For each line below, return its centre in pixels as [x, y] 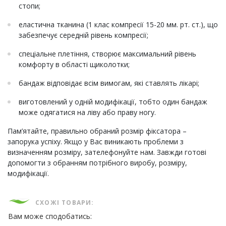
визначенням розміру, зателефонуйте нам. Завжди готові [107, 152]
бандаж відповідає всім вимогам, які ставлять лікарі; [109, 83]
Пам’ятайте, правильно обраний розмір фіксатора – [97, 131]
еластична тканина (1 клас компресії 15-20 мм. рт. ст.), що [118, 25]
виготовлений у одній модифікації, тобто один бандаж [113, 102]
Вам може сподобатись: [50, 216]
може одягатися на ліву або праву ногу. [87, 112]
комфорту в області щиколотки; [74, 65]
